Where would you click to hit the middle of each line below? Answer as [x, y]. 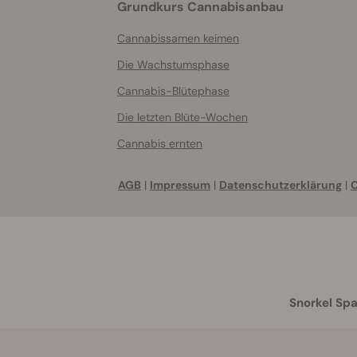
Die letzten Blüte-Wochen [182, 117]
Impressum [180, 185]
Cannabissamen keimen [178, 38]
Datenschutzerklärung [280, 185]
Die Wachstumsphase [173, 65]
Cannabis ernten [160, 143]
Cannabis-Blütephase [173, 91]
